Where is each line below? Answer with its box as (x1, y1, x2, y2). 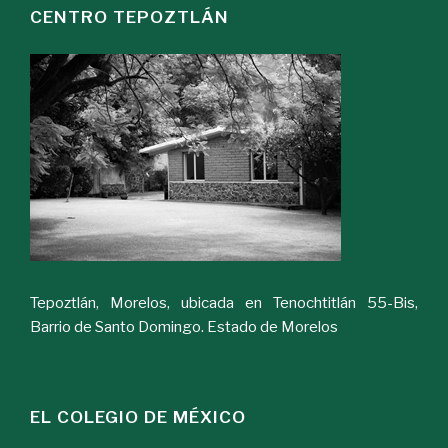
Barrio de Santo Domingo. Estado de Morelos (30, 317, 338, 336)
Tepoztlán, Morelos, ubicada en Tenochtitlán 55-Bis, (30, 293, 418, 312)
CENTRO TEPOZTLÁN (30, 6, 229, 27)
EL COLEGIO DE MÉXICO (30, 407, 246, 428)
